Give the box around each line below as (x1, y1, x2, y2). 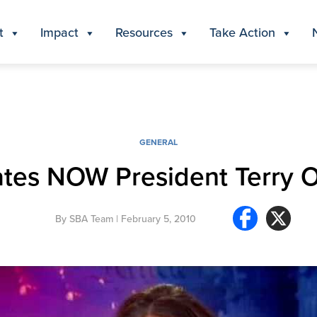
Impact (40, 23, 79, 41)
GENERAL (139, 136, 178, 148)
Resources (115, 23, 173, 41)
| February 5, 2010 (113, 211, 196, 226)
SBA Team (69, 211, 113, 226)
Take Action (209, 23, 275, 41)
